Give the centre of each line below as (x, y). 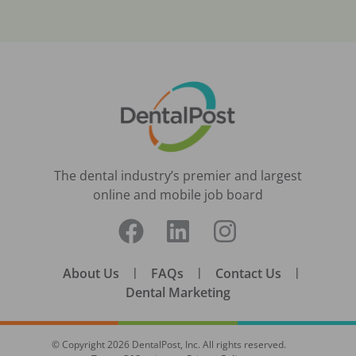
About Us (91, 274)
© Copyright (79, 345)
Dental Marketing (178, 293)
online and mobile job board (178, 195)
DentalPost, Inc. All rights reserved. (207, 345)
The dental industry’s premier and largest (178, 176)
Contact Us (248, 274)
